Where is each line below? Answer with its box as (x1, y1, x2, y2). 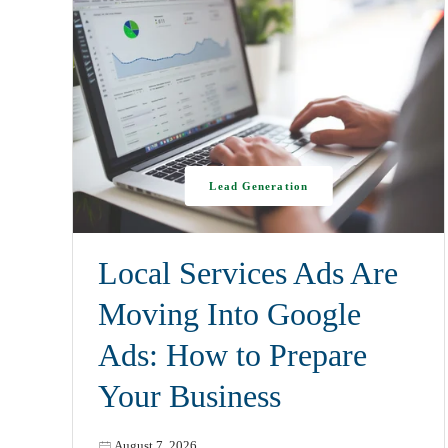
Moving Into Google (98, 296, 361, 332)
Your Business (98, 378, 281, 414)
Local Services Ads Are (98, 255, 398, 291)
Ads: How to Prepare (98, 337, 367, 373)
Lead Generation (209, 180, 308, 193)
